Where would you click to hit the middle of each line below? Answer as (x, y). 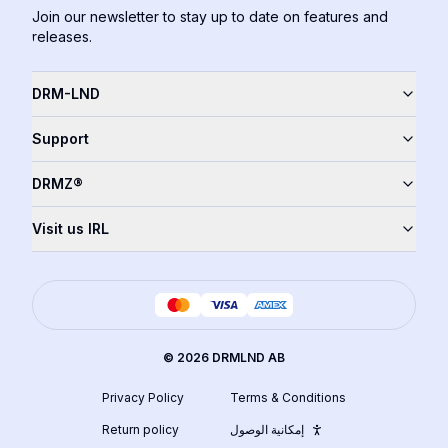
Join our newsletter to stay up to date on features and (210, 16)
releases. (62, 36)
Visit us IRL (70, 228)
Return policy (140, 429)
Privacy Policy (143, 397)
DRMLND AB (247, 357)
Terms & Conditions (288, 397)
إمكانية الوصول (267, 429)
